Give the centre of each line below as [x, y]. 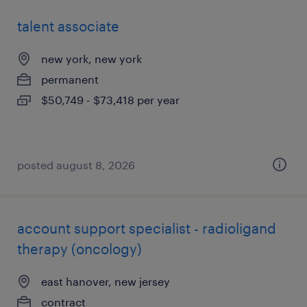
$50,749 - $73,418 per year [110, 100]
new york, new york [91, 59]
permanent [70, 79]
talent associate [68, 26]
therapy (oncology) [79, 249]
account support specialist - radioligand [147, 228]
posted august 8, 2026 [76, 165]
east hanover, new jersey [106, 281]
